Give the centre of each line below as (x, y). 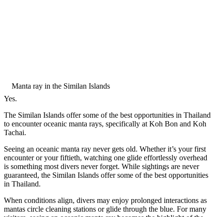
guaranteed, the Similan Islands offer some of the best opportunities (106, 175)
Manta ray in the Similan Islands (61, 86)
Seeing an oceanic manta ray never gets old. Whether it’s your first (105, 149)
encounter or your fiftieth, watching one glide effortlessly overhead (106, 157)
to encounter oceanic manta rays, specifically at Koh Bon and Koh (105, 124)
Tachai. (15, 132)
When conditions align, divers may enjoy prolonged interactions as (105, 200)
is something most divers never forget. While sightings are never (101, 166)
